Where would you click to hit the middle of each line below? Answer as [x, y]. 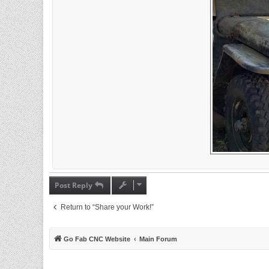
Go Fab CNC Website [97, 239]
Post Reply [74, 185]
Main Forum [158, 239]
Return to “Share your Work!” [107, 207]
